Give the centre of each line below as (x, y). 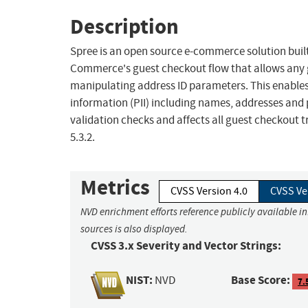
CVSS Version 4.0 (209, 191)
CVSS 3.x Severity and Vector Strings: (186, 246)
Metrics (115, 188)
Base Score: (261, 280)
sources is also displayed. (134, 229)
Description (124, 26)
